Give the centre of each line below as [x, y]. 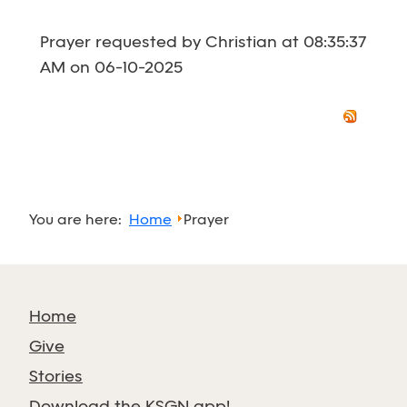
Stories [56, 378]
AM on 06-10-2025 [111, 69]
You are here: [79, 221]
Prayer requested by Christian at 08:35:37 [203, 43]
